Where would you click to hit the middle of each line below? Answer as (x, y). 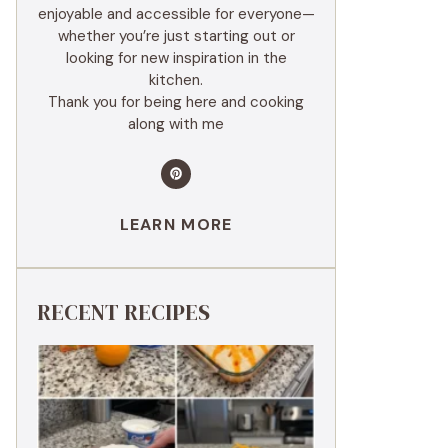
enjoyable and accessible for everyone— (176, 13)
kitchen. (176, 79)
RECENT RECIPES (123, 311)
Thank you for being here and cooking (176, 101)
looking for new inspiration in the (176, 57)
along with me (176, 123)
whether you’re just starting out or (176, 35)
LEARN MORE (176, 224)
